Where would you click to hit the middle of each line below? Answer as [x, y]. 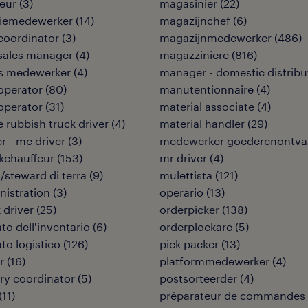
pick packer [189, 244]
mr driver [183, 158]
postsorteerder [198, 278]
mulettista [186, 175]
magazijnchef [195, 20]
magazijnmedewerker [216, 37]
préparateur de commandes [232, 295]
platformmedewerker [214, 261]
